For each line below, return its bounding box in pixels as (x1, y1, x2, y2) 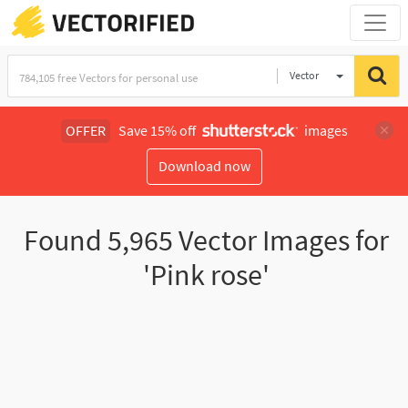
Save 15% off (115, 121, 199, 140)
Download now (158, 157, 250, 176)
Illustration (290, 110, 342, 124)
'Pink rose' (143, 257, 270, 294)
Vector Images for (173, 222, 389, 260)
